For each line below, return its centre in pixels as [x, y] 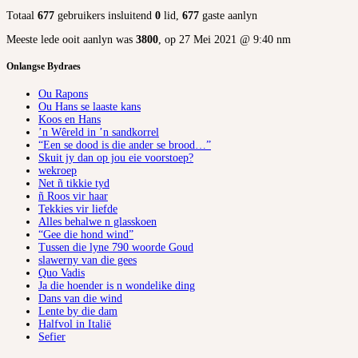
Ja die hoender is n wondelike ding [117, 285]
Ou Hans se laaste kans [89, 106]
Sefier [52, 336]
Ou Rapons [63, 93]
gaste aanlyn [228, 16]
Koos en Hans [70, 119]
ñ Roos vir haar [73, 196]
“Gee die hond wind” [86, 234]
